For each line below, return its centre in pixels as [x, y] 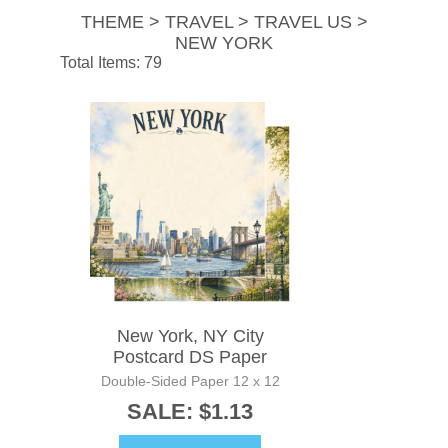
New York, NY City [190, 336]
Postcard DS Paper [190, 357]
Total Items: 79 [111, 63]
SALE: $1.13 [190, 412]
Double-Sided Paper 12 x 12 [190, 381]
